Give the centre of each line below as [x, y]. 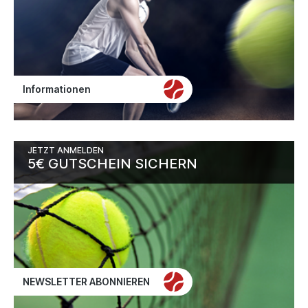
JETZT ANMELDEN [66, 150]
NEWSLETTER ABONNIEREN [86, 282]
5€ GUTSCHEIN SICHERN [112, 164]
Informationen [57, 89]
